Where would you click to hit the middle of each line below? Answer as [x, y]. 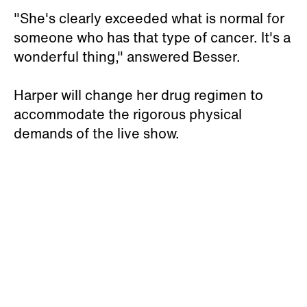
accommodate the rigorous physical [128, 114]
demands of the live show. [97, 133]
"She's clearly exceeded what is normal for [149, 18]
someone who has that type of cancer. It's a [152, 37]
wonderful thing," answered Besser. [127, 57]
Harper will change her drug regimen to [138, 95]
